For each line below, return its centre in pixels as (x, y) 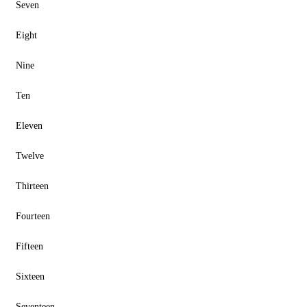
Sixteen (27, 277)
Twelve (27, 156)
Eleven (26, 126)
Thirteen (29, 186)
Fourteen (30, 216)
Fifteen (27, 246)
